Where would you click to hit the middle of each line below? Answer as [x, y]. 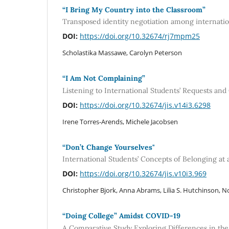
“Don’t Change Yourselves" [109, 147]
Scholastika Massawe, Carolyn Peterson [122, 53]
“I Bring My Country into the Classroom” [134, 9]
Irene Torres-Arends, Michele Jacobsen [120, 121]
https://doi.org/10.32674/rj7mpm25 [140, 36]
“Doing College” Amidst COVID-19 [121, 216]
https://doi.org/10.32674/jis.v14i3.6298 [145, 105]
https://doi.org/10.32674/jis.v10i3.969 [143, 174]
